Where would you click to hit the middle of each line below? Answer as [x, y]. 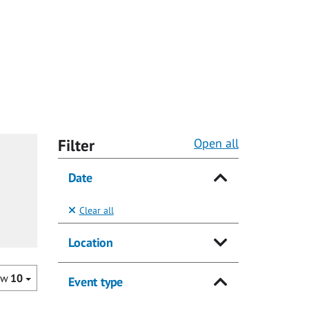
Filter [76, 146]
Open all [216, 143]
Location [90, 243]
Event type [95, 282]
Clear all [96, 210]
